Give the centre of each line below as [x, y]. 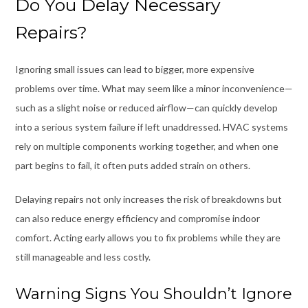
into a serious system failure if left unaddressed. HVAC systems [151, 126]
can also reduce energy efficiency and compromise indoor [137, 218]
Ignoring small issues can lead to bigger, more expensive [134, 69]
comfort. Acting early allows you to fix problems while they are [147, 237]
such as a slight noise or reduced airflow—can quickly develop [146, 107]
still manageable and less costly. [82, 256]
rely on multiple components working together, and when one [146, 146]
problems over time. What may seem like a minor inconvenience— [154, 88]
